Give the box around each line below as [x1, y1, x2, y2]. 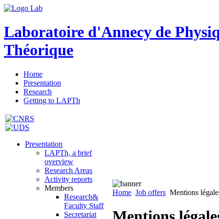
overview [44, 157, 73, 166]
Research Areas [44, 166, 92, 175]
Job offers [135, 188, 166, 197]
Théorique [4, 41, 73, 59]
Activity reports [44, 175, 92, 183]
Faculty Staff [64, 201, 104, 210]
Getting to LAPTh [23, 96, 80, 105]
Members [44, 183, 73, 192]
